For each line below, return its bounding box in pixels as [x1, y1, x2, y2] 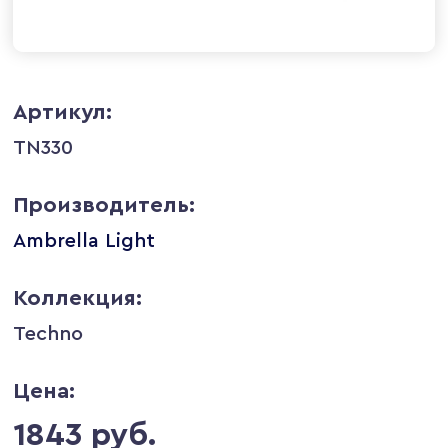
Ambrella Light [13, 230, 156, 251]
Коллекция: [13, 286, 143, 309]
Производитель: [13, 193, 196, 216]
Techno [13, 323, 84, 344]
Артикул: [13, 100, 113, 123]
